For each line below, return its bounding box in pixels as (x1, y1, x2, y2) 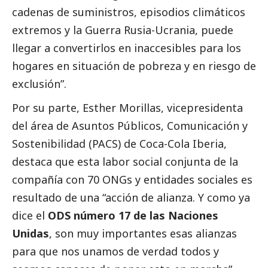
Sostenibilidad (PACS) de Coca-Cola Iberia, (12, 136, 227, 151)
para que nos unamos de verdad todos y (12, 244, 219, 259)
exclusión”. (12, 77, 66, 92)
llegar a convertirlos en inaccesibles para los (12, 41, 241, 56)
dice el (12, 208, 48, 223)
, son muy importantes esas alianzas (49, 226, 237, 241)
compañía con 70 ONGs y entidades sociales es (12, 172, 252, 187)
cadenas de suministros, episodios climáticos (12, 5, 245, 20)
